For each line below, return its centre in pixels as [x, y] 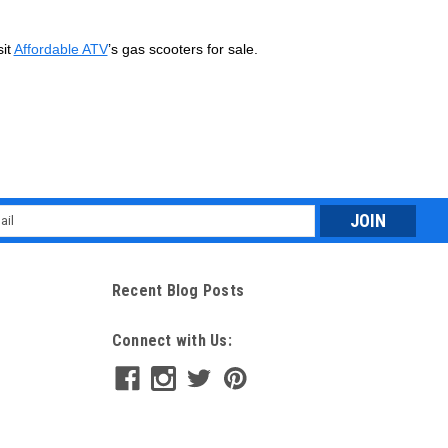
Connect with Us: [171, 340]
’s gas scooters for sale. [182, 49]
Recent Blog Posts [177, 290]
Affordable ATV [60, 49]
